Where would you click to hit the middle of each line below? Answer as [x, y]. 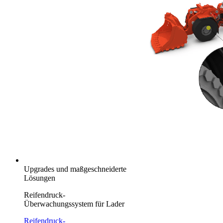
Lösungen [40, 178]
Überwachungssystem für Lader [74, 204]
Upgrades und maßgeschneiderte [75, 169]
